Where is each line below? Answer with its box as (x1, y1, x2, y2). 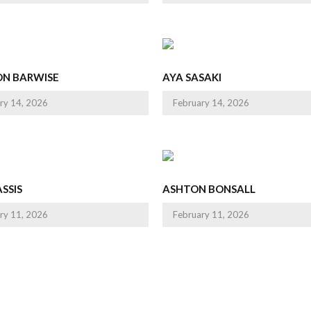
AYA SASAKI (162, 71, 221, 83)
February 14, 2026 (173, 97, 249, 108)
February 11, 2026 (173, 209, 249, 220)
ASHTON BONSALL (162, 183, 255, 195)
